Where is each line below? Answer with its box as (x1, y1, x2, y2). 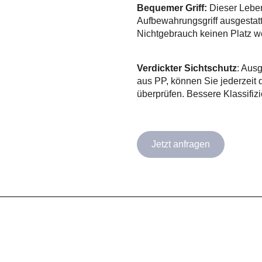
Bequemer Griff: (137, 3, 207, 13)
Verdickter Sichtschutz (137, 63, 237, 73)
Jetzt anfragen (151, 139, 210, 149)
